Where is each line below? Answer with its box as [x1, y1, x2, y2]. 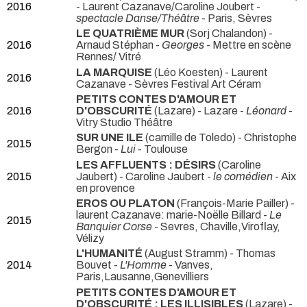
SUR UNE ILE [76, 132, 143, 144]
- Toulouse [136, 143, 188, 156]
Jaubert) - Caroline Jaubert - [76, 170, 213, 182]
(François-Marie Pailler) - [175, 197, 295, 209]
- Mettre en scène [204, 39, 291, 51]
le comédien [213, 170, 275, 182]
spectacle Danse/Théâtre [76, 12, 199, 25]
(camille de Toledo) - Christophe [143, 132, 297, 144]
